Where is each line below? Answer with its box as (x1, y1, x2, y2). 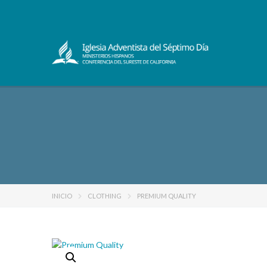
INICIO (52, 192, 72, 200)
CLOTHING (88, 192, 122, 200)
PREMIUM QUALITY (137, 192, 196, 200)
